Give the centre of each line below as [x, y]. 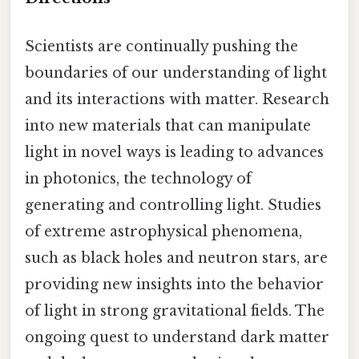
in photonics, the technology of [138, 178]
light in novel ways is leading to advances [174, 152]
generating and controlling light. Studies [173, 205]
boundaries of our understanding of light [176, 73]
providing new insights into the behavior [174, 284]
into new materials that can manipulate [168, 125]
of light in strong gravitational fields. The [175, 311]
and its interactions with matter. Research [177, 99]
